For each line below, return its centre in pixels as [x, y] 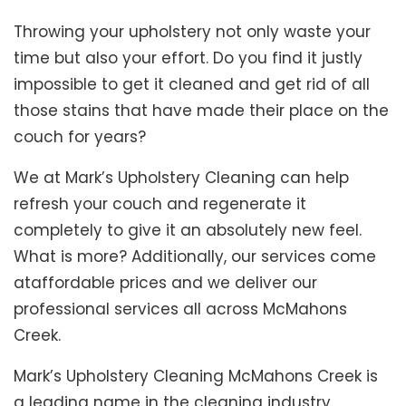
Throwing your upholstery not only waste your [192, 32]
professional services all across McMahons [180, 309]
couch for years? [80, 137]
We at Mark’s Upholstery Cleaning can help [181, 178]
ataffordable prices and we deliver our [165, 283]
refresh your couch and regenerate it [160, 204]
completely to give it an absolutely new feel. [188, 231]
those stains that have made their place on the [201, 111]
